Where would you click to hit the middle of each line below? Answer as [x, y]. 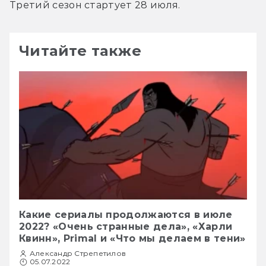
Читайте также [80, 50]
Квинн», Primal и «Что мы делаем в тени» [132, 238]
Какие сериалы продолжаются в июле [126, 214]
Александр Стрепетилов [78, 253]
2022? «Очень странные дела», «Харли [126, 226]
